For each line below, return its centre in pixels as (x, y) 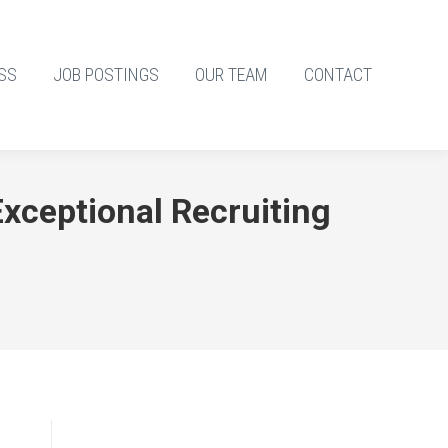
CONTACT (338, 74)
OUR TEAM (231, 74)
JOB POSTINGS (106, 74)
